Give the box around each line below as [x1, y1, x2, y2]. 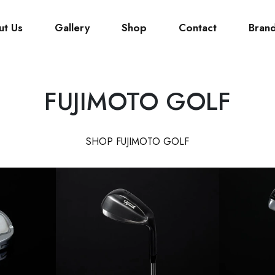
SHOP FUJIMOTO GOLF [86, 134, 189, 149]
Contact [179, 20, 217, 35]
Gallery [55, 20, 90, 35]
